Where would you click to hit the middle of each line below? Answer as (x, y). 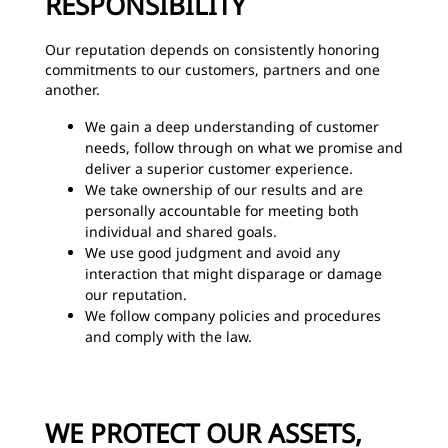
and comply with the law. (168, 336)
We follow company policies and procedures (233, 315)
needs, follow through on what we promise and (244, 147)
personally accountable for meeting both (222, 210)
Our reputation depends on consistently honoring (212, 49)
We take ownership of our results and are (224, 189)
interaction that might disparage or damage (233, 273)
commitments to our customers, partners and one (212, 69)
